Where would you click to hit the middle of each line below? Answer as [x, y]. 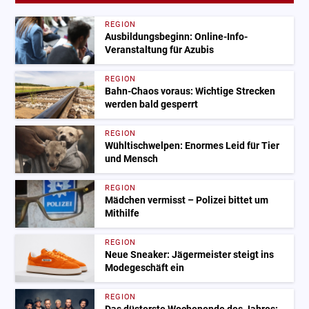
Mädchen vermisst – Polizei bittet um [187, 201]
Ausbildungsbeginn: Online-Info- [177, 37]
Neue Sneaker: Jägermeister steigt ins [190, 255]
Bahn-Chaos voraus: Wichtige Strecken [190, 92]
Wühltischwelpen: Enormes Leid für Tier [192, 146]
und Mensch [132, 159]
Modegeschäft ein [145, 268]
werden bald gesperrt [152, 105]
